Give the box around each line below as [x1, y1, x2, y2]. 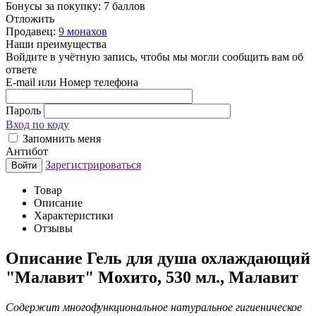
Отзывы [34, 221, 73, 234]
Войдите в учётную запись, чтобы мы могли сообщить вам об [6, 50, 303, 63]
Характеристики [34, 209, 114, 221]
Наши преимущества [6, 37, 107, 50]
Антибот [6, 145, 48, 157]
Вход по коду [6, 118, 69, 130]
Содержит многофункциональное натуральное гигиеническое [6, 300, 302, 313]
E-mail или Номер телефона [6, 75, 138, 88]
